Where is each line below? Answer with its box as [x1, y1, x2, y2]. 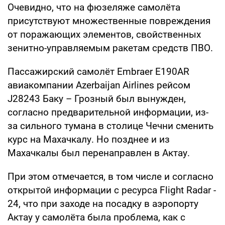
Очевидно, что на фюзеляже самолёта [8, 1, 180, 13]
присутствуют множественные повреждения [8, 15, 210, 27]
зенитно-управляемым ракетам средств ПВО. [8, 42, 213, 54]
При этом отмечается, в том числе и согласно [8, 170, 213, 182]
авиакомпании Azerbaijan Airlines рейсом [8, 79, 190, 91]
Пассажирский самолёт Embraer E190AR [8, 65, 189, 77]
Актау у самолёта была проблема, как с [8, 211, 185, 223]
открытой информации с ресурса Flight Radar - [8, 184, 216, 196]
